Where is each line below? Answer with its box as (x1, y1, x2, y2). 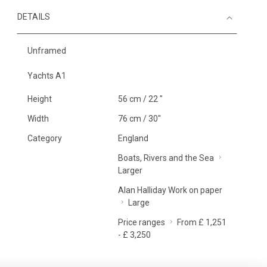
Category (27, 133, 62, 143)
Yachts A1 (27, 71, 66, 80)
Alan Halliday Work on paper (117, 185, 222, 195)
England (117, 133, 148, 143)
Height (27, 94, 52, 104)
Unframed (27, 46, 66, 55)
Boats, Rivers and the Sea (117, 153, 214, 163)
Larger (117, 166, 142, 175)
